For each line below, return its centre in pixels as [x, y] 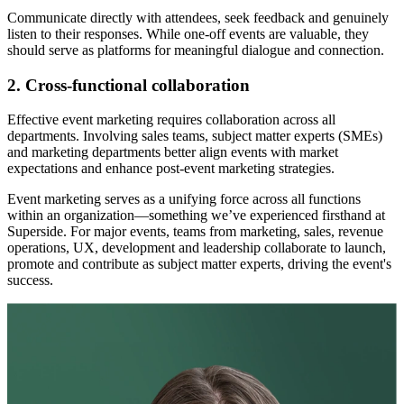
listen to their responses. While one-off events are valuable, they [188, 33]
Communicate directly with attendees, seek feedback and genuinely [198, 17]
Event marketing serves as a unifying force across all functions [184, 199]
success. [30, 280]
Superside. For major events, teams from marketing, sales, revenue [195, 232]
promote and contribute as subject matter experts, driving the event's [199, 264]
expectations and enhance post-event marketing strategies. [171, 169]
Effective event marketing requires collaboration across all [171, 120]
